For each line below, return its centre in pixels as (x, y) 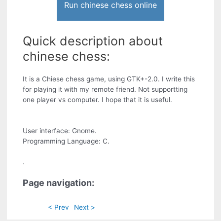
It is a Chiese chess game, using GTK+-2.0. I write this (109, 79)
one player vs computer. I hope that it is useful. (98, 100)
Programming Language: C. (66, 141)
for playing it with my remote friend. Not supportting (105, 90)
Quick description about (93, 41)
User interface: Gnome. (60, 131)
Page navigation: (59, 183)
